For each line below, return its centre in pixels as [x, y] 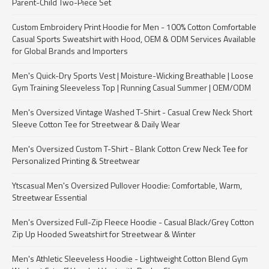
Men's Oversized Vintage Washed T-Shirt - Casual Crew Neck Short [132, 112]
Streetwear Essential [50, 197]
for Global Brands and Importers [70, 51]
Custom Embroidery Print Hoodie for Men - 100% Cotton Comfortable [134, 27]
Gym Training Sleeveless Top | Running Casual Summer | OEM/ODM [131, 87]
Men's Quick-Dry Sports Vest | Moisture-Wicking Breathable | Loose [133, 75]
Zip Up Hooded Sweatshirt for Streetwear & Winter [104, 234]
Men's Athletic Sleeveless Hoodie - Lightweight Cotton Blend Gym [130, 258]
